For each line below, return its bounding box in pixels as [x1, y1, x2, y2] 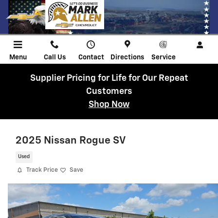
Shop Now [89, 100, 129, 109]
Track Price [26, 167, 58, 173]
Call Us [43, 54, 66, 61]
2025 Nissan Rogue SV [16, 136, 126, 146]
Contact [78, 54, 104, 61]
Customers [86, 87, 132, 96]
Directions [110, 54, 145, 61]
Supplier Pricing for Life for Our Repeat [30, 74, 188, 83]
